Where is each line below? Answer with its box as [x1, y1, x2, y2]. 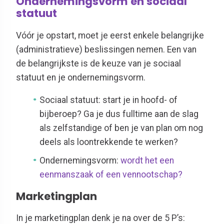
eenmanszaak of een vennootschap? [39, 169, 183, 180]
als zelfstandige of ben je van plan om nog [39, 123, 203, 133]
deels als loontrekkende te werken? [39, 137, 178, 147]
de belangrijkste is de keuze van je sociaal [16, 58, 181, 68]
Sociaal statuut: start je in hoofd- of [39, 95, 178, 105]
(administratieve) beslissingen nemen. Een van [16, 44, 196, 54]
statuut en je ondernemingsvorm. [16, 72, 145, 82]
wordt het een [120, 155, 174, 166]
